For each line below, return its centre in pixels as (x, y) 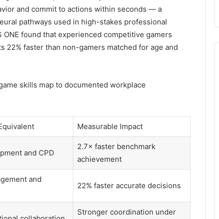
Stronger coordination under (126, 212)
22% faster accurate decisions (129, 186)
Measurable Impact (110, 126)
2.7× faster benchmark (116, 146)
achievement (99, 159)
